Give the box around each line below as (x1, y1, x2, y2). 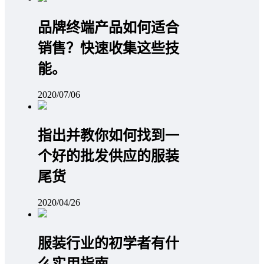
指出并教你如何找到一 (38, 127, 179, 143)
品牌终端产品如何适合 (38, 19, 179, 35)
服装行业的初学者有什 (38, 235, 179, 251)
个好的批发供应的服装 (38, 148, 179, 164)
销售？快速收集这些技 (38, 40, 179, 56)
